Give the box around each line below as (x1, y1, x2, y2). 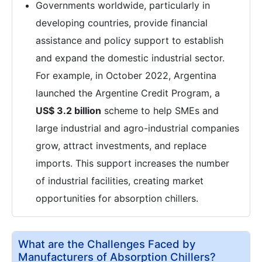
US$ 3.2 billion (36, 105, 101, 116)
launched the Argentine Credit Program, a (36, 87, 220, 99)
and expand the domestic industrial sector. (36, 52, 225, 64)
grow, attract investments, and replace (36, 140, 206, 151)
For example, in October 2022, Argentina (36, 70, 216, 81)
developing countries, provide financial (36, 17, 208, 29)
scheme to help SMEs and (101, 105, 219, 116)
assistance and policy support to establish (36, 35, 223, 46)
